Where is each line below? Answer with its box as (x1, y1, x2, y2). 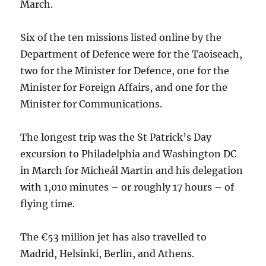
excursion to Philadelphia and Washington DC (20, 148, 237, 160)
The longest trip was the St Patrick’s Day (20, 131, 212, 143)
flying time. (20, 198, 75, 210)
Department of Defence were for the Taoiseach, (20, 48, 243, 60)
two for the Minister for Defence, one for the (20, 65, 230, 77)
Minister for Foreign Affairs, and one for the (20, 81, 228, 93)
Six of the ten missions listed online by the (20, 31, 222, 43)
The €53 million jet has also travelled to (20, 231, 207, 243)
